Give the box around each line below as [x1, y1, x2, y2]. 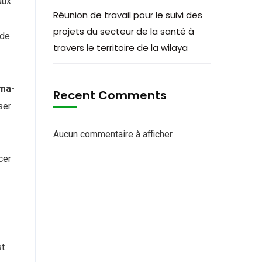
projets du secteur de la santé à [53, 25, 194, 37]
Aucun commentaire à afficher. [53, 129, 174, 140]
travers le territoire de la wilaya [53, 42, 188, 54]
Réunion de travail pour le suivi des [53, 9, 202, 21]
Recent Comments [53, 87, 167, 104]
